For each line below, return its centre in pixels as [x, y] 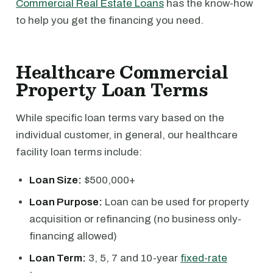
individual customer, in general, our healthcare [127, 135]
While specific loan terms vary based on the [120, 118]
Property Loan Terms [112, 90]
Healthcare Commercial [122, 72]
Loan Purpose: [66, 202]
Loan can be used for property [176, 202]
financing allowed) [73, 236]
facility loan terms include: [79, 152]
